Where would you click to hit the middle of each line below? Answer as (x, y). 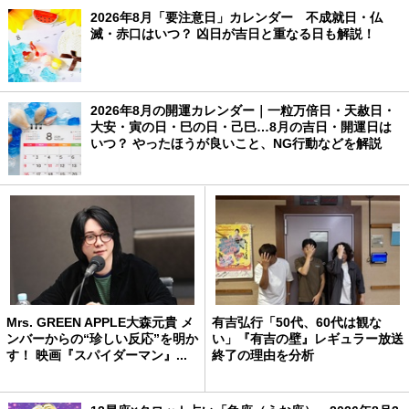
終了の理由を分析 (263, 356)
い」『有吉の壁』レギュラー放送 (308, 339)
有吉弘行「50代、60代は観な (297, 323)
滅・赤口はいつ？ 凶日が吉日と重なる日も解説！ (232, 34)
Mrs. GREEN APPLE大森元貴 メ (100, 323)
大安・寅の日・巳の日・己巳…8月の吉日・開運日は (241, 127)
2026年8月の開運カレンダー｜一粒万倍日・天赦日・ (242, 111)
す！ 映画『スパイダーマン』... (97, 356)
